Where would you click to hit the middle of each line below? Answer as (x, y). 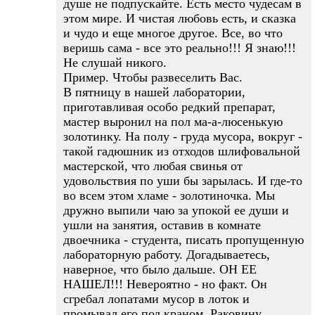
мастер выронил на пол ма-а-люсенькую (173, 122)
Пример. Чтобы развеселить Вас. (153, 77)
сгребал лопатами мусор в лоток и (156, 299)
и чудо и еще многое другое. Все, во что (173, 33)
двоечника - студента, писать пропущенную (184, 240)
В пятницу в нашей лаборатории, (154, 92)
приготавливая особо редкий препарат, (169, 107)
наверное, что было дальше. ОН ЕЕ (160, 269)
